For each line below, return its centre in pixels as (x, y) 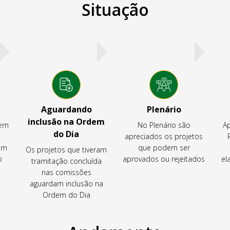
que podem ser (164, 147)
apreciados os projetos (164, 136)
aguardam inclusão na (66, 183)
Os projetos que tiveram (66, 149)
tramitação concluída (66, 161)
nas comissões (66, 172)
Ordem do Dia (66, 195)
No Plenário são (164, 125)
